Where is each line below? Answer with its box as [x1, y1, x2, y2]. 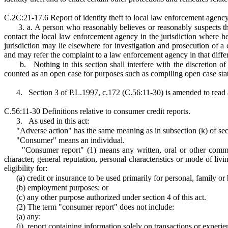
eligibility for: [4, 164, 47, 173]
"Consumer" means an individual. [16, 136, 125, 145]
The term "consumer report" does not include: [27, 203, 174, 211]
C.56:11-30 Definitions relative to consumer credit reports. [4, 107, 190, 116]
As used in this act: [28, 117, 89, 125]
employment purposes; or [27, 183, 108, 192]
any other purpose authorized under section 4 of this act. [27, 193, 206, 202]
